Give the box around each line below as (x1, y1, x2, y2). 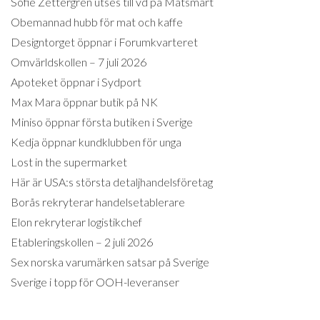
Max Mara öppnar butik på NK (11, 94, 158, 109)
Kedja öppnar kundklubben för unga (11, 134, 181, 149)
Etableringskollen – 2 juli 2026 (11, 234, 153, 249)
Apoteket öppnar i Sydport (11, 74, 141, 89)
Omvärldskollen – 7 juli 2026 (11, 54, 146, 69)
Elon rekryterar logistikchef (11, 214, 142, 229)
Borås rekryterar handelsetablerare (11, 194, 185, 209)
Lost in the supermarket (11, 154, 127, 169)
